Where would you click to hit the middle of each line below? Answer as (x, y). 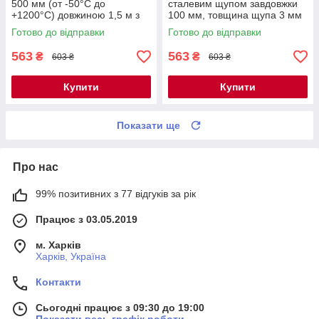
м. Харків (58, 245)
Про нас (36, 167)
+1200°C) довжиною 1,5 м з (75, 15)
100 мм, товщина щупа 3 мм (235, 15)
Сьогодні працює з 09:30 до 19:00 (120, 308)
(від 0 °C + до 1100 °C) (220, 27)
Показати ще (148, 126)
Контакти (58, 282)
